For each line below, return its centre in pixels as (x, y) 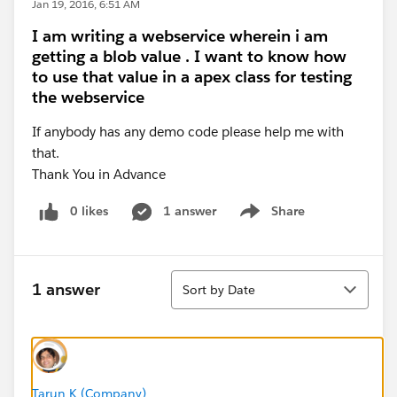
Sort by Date (219, 289)
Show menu (270, 220)
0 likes (89, 211)
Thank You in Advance (99, 174)
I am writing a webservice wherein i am (180, 36)
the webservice (88, 97)
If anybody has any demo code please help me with (188, 132)
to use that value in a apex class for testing (192, 77)
